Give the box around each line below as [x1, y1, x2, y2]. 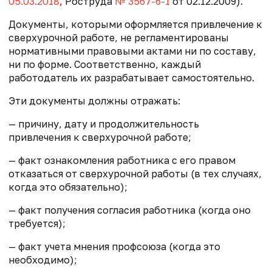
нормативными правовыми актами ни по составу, [8, 44, 256, 57]
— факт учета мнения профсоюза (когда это [8, 240, 220, 253]
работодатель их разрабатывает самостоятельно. [8, 71, 254, 84]
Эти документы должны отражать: [8, 94, 180, 107]
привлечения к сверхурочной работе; [8, 131, 191, 143]
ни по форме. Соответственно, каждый [8, 58, 201, 70]
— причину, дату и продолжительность [8, 117, 199, 130]
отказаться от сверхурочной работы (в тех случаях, [8, 167, 262, 180]
